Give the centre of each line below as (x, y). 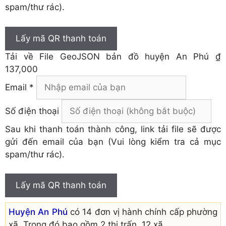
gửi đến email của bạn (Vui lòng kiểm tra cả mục (113, 142)
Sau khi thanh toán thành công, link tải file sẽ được (113, 129)
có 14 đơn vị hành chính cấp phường (143, 212)
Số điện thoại (32, 111)
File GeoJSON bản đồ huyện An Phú (124, 56)
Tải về (22, 56)
